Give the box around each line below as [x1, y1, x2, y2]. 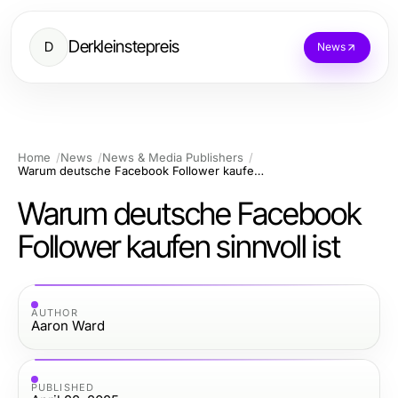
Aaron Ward [31, 316, 105, 334]
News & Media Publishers [102, 150, 243, 164]
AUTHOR [31, 306, 78, 319]
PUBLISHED [31, 380, 94, 394]
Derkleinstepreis [68, 36, 179, 57]
